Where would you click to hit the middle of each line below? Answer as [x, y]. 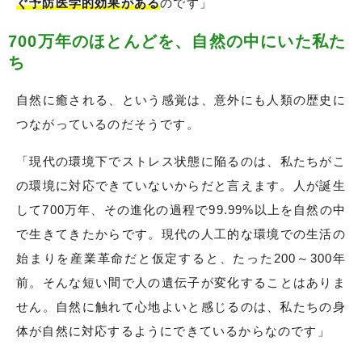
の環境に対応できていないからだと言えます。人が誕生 [181, 186]
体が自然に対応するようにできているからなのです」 [173, 331]
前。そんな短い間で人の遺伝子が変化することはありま [181, 283]
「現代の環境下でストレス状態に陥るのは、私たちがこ [181, 162]
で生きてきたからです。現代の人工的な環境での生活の [181, 234]
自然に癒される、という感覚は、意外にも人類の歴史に [181, 100]
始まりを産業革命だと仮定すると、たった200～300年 [181, 259]
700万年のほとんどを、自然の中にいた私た [177, 42]
